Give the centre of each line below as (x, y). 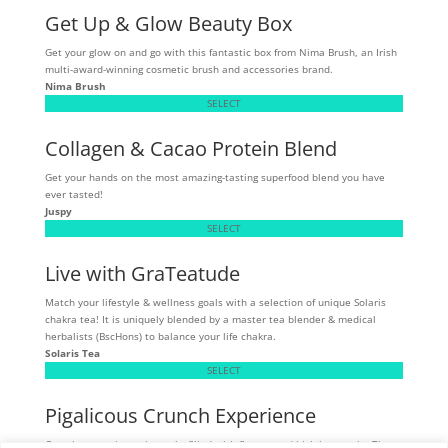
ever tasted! (73, 193)
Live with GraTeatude (142, 273)
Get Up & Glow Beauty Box (168, 23)
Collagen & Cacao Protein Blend (190, 148)
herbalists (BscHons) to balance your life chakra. (160, 335)
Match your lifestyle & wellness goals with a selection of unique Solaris (215, 301)
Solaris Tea (72, 352)
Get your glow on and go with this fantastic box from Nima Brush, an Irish (220, 51)
